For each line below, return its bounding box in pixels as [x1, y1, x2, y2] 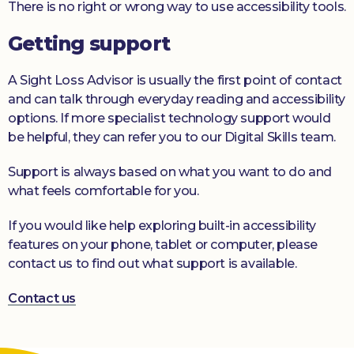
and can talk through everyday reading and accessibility [8, 92, 346, 107]
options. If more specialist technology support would [8, 111, 331, 126]
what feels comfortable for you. [8, 183, 199, 199]
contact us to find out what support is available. [8, 256, 297, 272]
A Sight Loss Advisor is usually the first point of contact [8, 73, 342, 88]
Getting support [8, 32, 170, 56]
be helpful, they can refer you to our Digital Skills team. [8, 130, 336, 145]
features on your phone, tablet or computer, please [8, 237, 318, 253]
